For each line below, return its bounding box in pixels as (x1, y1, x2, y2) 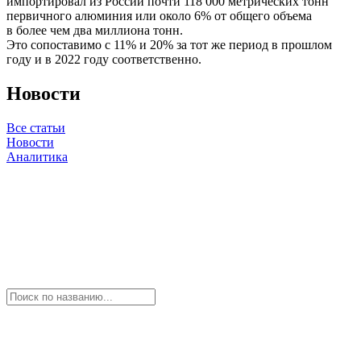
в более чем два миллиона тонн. (6, 23, 183, 37)
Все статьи (6, 120, 65, 135)
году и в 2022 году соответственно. (6, 52, 201, 66)
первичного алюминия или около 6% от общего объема (6, 8, 312, 23)
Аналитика (6, 149, 68, 164)
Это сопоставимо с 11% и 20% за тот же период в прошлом (6, 37, 332, 52)
